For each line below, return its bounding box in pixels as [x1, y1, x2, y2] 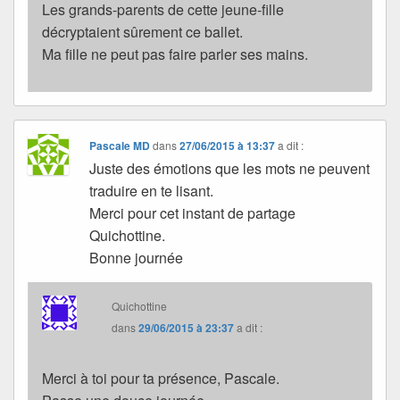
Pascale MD [89, 137, 151, 154]
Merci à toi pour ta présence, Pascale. [42, 368, 279, 389]
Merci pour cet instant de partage [89, 203, 296, 224]
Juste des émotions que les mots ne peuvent [89, 158, 371, 179]
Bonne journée [89, 247, 184, 269]
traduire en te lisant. [89, 180, 214, 202]
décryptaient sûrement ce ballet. [42, 21, 243, 43]
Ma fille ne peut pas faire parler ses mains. [42, 44, 308, 65]
